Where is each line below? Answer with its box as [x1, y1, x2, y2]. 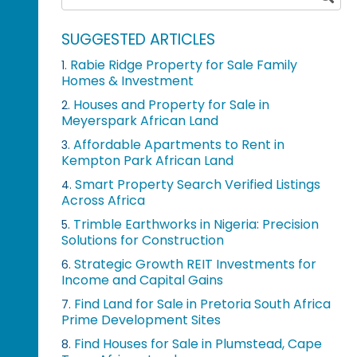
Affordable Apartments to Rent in [73, 135, 285, 154]
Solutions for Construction [61, 230, 225, 249]
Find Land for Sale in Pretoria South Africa [74, 294, 331, 313]
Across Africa [61, 190, 146, 210]
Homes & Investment [61, 71, 194, 90]
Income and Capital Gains [61, 270, 224, 289]
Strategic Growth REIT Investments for [74, 254, 317, 273]
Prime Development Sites [61, 310, 222, 329]
